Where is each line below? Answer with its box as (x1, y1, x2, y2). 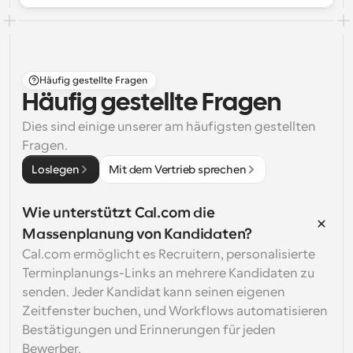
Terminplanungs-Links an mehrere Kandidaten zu (22, 266, 314, 281)
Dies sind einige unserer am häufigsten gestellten (22, 120, 316, 134)
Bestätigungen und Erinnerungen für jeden (22, 323, 276, 337)
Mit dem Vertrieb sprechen (109, 163, 247, 176)
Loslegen (32, 163, 80, 176)
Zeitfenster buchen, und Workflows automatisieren (22, 304, 328, 318)
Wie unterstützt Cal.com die (22, 205, 215, 221)
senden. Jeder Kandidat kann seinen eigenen (22, 285, 285, 299)
